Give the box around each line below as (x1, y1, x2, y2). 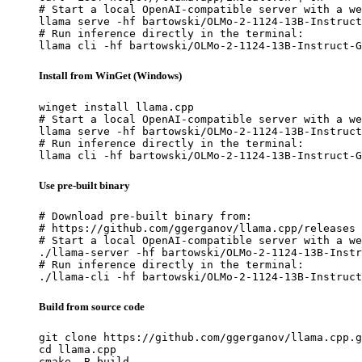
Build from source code (39, 301, 145, 314)
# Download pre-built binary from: (39, 209, 252, 222)
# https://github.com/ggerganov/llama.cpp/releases (39, 221, 356, 234)
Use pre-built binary (39, 179, 130, 192)
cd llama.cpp (39, 343, 116, 356)
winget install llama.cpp (39, 100, 194, 113)
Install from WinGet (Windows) (39, 69, 182, 82)
